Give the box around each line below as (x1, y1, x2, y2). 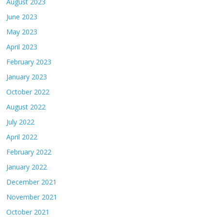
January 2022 (6, 162, 47, 171)
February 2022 (6, 147, 52, 156)
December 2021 (6, 177, 57, 186)
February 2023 (6, 57, 52, 66)
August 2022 (6, 102, 46, 111)
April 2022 (6, 132, 38, 141)
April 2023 (6, 42, 38, 51)
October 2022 (6, 87, 50, 96)
